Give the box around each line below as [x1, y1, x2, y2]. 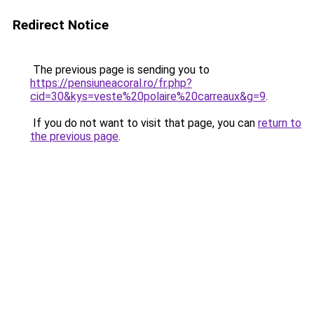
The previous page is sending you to [30, 63, 210, 76]
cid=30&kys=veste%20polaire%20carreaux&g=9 [30, 90, 266, 103]
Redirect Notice [13, 17, 109, 33]
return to [258, 116, 301, 130]
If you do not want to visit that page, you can [30, 116, 258, 130]
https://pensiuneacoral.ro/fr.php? [30, 76, 192, 90]
